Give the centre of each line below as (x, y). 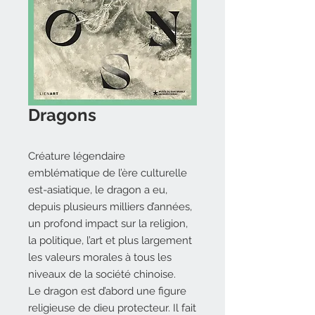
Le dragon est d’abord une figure (107, 291)
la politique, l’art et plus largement (110, 240)
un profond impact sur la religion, (108, 224)
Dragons (62, 115)
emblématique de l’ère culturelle (108, 173)
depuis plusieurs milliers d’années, (110, 207)
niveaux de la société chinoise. (102, 274)
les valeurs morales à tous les (100, 257)
